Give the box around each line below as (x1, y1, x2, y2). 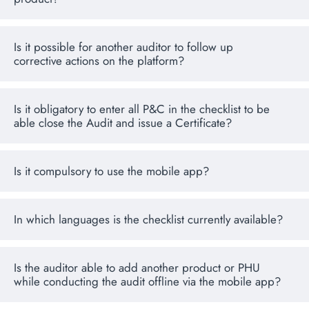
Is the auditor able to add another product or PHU (14, 259, 260, 277)
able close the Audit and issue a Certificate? (14, 114, 232, 132)
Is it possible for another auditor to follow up (14, 39, 233, 56)
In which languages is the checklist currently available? (14, 211, 283, 228)
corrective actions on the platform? (14, 52, 184, 70)
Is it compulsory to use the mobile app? (14, 163, 209, 180)
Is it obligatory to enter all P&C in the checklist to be (14, 101, 270, 118)
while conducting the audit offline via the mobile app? (14, 273, 281, 290)
